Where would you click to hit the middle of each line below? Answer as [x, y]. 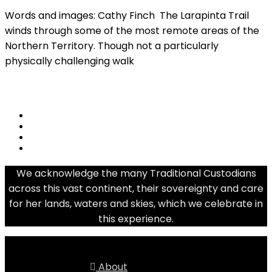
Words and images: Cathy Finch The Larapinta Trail [127, 15]
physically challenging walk [70, 61]
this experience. [136, 219]
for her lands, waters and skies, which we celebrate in [136, 203]
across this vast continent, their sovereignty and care [136, 188]
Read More [26, 83]
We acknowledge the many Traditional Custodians [136, 173]
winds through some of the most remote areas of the [132, 30]
